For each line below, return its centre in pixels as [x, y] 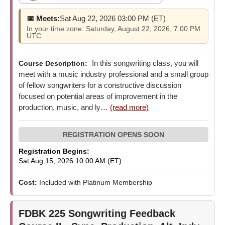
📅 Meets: [43, 18]
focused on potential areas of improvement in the [98, 96]
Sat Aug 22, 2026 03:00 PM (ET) [113, 18]
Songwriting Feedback [122, 213]
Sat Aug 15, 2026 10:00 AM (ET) [70, 160]
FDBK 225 [43, 213]
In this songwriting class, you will [144, 63]
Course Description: [53, 63]
